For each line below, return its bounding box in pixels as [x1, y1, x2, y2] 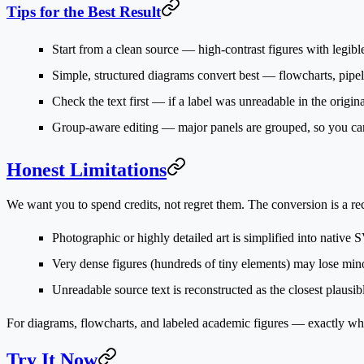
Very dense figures [52, 256, 147, 271]
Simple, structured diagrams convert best [52, 68, 259, 83]
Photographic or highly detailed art [52, 230, 229, 245]
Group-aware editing [52, 120, 158, 135]
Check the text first [52, 94, 149, 109]
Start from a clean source [52, 42, 179, 57]
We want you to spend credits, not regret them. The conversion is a [6, 197, 351, 211]
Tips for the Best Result [6, 3, 161, 21]
